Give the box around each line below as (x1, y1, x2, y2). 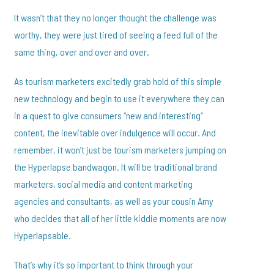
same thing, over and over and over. (14, 46, 150, 58)
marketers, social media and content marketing (14, 178, 193, 190)
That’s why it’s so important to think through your (14, 259, 194, 271)
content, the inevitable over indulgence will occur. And (14, 127, 217, 139)
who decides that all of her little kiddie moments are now (14, 212, 227, 224)
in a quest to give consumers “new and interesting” (14, 109, 204, 122)
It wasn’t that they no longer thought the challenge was (14, 12, 217, 24)
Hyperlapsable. (14, 229, 72, 242)
